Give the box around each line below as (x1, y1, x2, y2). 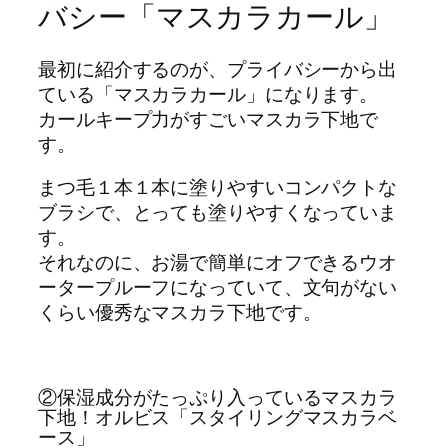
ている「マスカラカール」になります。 (38, 80, 379, 107)
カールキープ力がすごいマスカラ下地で (38, 105, 379, 132)
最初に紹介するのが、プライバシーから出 (38, 55, 398, 82)
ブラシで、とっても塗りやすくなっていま (38, 199, 398, 226)
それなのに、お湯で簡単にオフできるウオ (38, 249, 398, 276)
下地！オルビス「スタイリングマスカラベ (38, 404, 398, 431)
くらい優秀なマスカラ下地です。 (38, 299, 322, 326)
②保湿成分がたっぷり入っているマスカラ (38, 384, 398, 411)
